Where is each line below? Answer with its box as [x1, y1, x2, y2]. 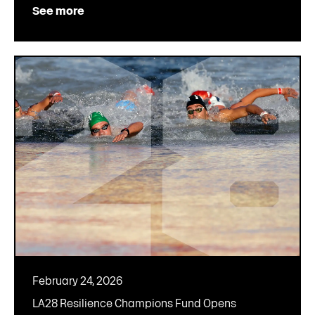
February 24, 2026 [32, 274, 122, 287]
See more [32, 4, 84, 17]
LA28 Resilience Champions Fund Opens [32, 297, 236, 309]
